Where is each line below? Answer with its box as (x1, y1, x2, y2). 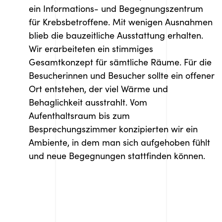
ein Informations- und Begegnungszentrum (29, 2, 203, 15)
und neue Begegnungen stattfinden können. (29, 149, 205, 162)
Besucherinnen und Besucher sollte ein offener (29, 69, 215, 82)
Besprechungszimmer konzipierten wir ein (29, 122, 198, 135)
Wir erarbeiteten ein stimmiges (29, 42, 153, 55)
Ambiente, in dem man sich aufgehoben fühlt (29, 136, 210, 149)
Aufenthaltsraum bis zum (29, 109, 130, 122)
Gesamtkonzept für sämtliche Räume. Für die (29, 55, 212, 68)
